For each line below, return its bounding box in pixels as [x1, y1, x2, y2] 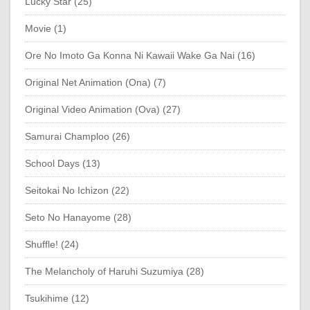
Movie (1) [25, 22, 66, 34]
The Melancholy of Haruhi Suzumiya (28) [25, 265, 204, 277]
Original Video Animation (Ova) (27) [25, 103, 181, 115]
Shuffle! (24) [25, 238, 79, 250]
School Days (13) [25, 157, 100, 169]
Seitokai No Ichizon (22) [25, 184, 129, 196]
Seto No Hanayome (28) [25, 211, 131, 223]
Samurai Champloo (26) [25, 130, 130, 142]
